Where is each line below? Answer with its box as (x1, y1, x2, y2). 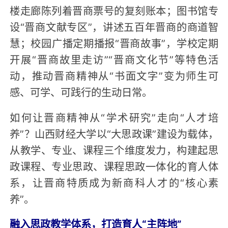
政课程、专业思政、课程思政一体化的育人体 (10, 158, 218, 174)
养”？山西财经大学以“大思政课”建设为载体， (10, 125, 218, 141)
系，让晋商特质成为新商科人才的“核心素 (10, 174, 218, 190)
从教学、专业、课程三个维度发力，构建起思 (10, 141, 218, 157)
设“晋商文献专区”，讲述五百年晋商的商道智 (10, 18, 218, 34)
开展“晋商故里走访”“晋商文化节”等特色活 (10, 51, 218, 67)
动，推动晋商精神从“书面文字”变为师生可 (10, 67, 218, 83)
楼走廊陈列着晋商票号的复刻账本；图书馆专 (10, 2, 218, 18)
